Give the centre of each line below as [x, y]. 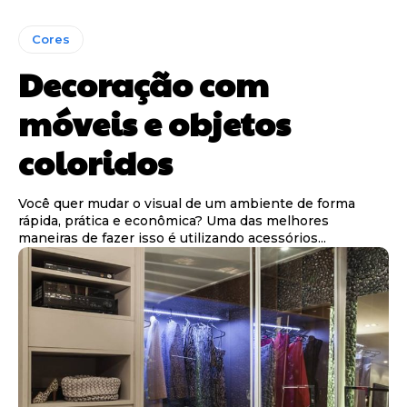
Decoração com [144, 83]
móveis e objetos [154, 122]
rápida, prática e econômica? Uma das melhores [174, 220]
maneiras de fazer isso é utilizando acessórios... [172, 238]
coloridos [95, 161]
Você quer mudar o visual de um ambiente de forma [187, 203]
